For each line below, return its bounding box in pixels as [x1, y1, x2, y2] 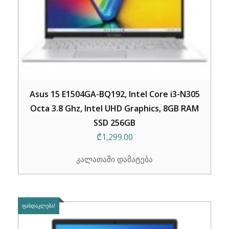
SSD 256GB [94, 117, 135, 129]
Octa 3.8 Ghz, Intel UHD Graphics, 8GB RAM [30, 103, 199, 114]
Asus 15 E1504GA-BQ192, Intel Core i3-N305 [29, 88, 200, 100]
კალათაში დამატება [76, 154, 153, 165]
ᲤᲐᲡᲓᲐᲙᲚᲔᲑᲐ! [22, 202, 55, 210]
